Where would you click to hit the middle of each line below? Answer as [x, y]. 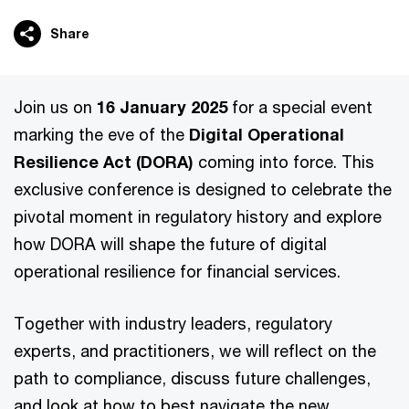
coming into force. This [284, 162]
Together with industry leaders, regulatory [173, 323]
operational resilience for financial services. [177, 271]
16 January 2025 [162, 107]
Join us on [55, 107]
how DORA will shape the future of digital [170, 244]
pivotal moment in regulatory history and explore [198, 216]
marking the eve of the [99, 134]
